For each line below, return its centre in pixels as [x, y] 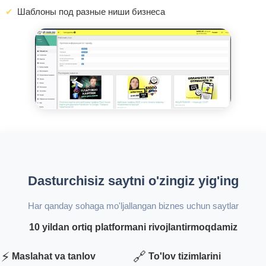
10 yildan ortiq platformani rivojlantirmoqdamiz [133, 227]
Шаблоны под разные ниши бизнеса [91, 12]
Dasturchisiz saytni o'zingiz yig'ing [133, 180]
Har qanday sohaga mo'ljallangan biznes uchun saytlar [133, 205]
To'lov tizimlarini [185, 256]
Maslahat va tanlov [54, 256]
